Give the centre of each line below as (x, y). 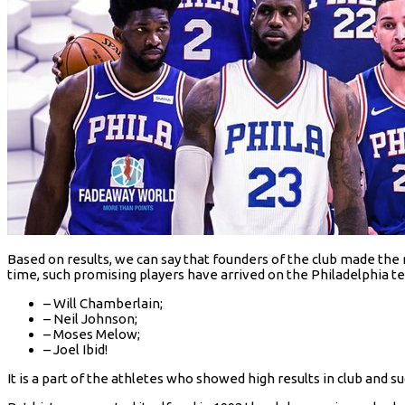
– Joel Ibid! (75, 350)
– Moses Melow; (92, 334)
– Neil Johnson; (90, 319)
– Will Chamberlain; (103, 304)
